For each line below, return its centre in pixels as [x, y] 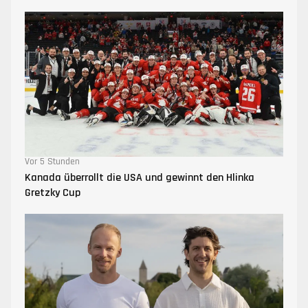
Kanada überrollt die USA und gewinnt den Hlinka [140, 178]
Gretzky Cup [53, 193]
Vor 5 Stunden [52, 162]
